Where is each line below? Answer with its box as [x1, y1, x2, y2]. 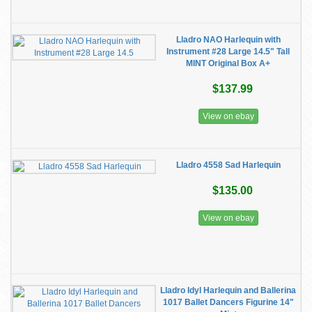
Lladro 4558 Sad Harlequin [175, 160, 281, 170]
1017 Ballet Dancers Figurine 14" [162, 297, 294, 307]
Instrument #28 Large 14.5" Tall [166, 47, 290, 56]
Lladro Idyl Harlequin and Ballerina [160, 286, 296, 295]
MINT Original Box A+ [186, 58, 270, 68]
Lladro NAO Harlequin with [175, 35, 281, 45]
